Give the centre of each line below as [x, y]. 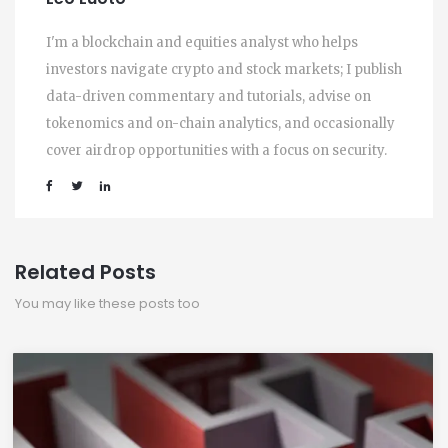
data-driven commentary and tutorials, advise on [208, 96]
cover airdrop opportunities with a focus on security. [216, 150]
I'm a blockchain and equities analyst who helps [202, 42]
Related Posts [85, 271]
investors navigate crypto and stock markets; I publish [224, 69]
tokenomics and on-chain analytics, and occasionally [220, 123]
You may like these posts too [107, 303]
